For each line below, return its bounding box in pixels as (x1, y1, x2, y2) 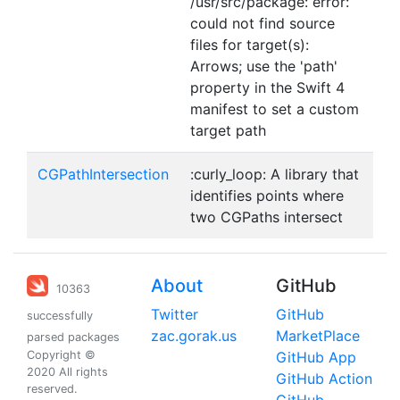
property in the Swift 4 (190, 79, 345, 96)
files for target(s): (190, 36, 309, 54)
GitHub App (275, 348, 356, 366)
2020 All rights (27, 365, 108, 379)
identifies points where (190, 187, 344, 204)
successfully (27, 309, 93, 322)
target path (190, 121, 266, 139)
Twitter (151, 305, 199, 323)
